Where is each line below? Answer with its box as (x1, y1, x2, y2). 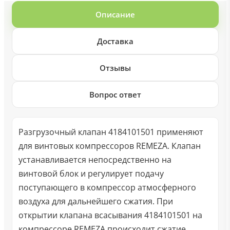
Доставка (97, 36, 133, 46)
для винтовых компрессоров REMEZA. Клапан (18, 140, 201, 151)
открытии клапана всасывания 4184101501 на (18, 209, 202, 221)
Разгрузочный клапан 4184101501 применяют (18, 126, 203, 138)
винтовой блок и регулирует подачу (18, 168, 164, 179)
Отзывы (99, 63, 131, 73)
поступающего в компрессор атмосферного (18, 182, 196, 193)
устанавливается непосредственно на (18, 154, 171, 165)
